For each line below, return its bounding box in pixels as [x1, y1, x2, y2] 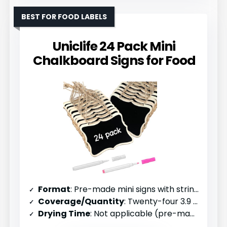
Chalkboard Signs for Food [32, 51, 196, 69]
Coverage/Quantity [38, 195, 125, 207]
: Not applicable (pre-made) [90, 207, 191, 219]
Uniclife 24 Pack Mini [53, 37, 175, 55]
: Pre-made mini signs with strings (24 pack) [70, 183, 195, 195]
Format [38, 183, 71, 195]
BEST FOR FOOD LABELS [21, 11, 107, 22]
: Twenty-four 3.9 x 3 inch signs [124, 195, 194, 207]
